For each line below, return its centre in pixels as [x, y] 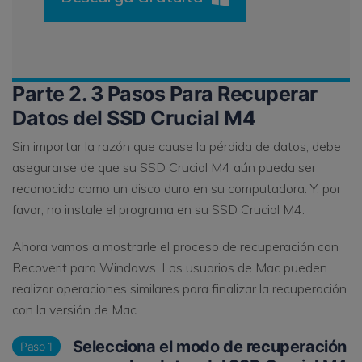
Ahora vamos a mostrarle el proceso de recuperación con [175, 246]
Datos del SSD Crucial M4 [134, 118]
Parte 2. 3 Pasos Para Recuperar [165, 94]
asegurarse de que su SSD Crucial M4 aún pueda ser [164, 167]
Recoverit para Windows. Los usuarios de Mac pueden [170, 267]
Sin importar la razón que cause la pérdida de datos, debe [177, 146]
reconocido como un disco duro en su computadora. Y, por [177, 188]
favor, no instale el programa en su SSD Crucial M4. [158, 209]
